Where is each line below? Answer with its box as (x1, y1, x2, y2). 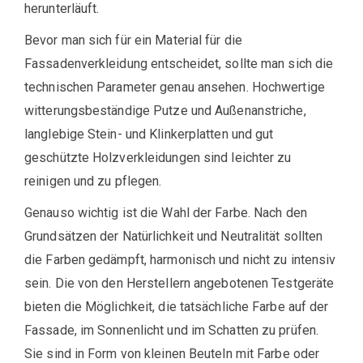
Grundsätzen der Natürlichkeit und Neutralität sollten (24, 228, 323, 244)
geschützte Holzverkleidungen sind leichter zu (24, 150, 292, 165)
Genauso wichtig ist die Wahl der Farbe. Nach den (24, 205, 307, 220)
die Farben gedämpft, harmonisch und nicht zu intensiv (24, 252, 336, 267)
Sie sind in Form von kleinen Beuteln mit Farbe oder (24, 346, 320, 361)
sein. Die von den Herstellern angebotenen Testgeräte (24, 275, 335, 291)
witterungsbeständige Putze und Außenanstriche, (24, 103, 306, 118)
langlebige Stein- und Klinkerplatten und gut (24, 126, 274, 142)
